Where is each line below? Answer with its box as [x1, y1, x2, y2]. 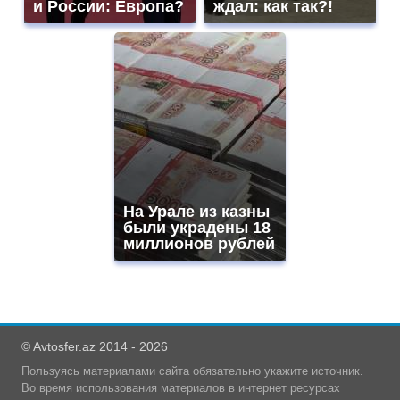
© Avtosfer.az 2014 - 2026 [21, 338, 168, 354]
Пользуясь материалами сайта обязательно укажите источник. [21, 363, 363, 378]
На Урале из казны [123, 202, 270, 221]
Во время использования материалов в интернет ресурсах [21, 380, 340, 395]
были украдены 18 [123, 218, 271, 237]
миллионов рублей [123, 234, 275, 253]
